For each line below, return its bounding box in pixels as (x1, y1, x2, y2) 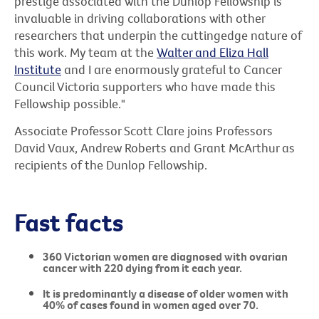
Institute (14, 61, 61, 78)
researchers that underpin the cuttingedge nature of (14, 27, 302, 44)
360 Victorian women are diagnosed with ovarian (43, 249, 288, 264)
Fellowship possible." (14, 95, 125, 113)
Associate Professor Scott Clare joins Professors (14, 122, 273, 140)
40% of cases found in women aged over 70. (43, 298, 258, 313)
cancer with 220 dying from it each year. (43, 261, 242, 276)
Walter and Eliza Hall (157, 44, 268, 61)
